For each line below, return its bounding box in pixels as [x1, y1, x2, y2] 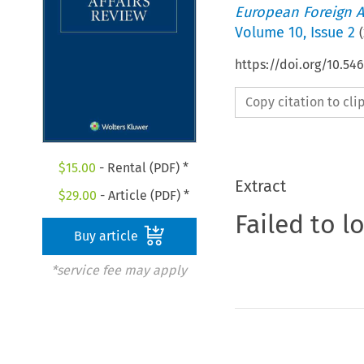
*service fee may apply [50, 262, 187, 279]
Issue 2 [310, 23, 355, 41]
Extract [234, 175, 286, 196]
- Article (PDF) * [96, 188, 189, 204]
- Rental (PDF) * [96, 160, 189, 176]
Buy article [74, 228, 142, 245]
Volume [234, 23, 288, 41]
